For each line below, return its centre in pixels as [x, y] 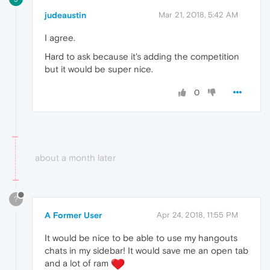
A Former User [73, 215]
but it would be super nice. [99, 69]
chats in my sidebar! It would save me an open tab [146, 250]
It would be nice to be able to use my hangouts [141, 237]
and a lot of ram [78, 263]
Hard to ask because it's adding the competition [142, 56]
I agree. [60, 37]
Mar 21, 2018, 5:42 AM [198, 14]
